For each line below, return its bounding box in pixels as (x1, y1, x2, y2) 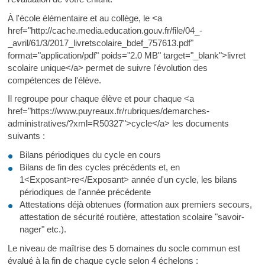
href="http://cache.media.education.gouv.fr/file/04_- (7, 25, 202, 35)
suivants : (7, 131, 45, 141)
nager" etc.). (19, 224, 66, 234)
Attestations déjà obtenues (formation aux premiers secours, (19, 199, 252, 209)
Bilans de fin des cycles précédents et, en (19, 161, 180, 172)
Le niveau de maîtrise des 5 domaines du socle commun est (7, 243, 240, 253)
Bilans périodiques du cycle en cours (19, 149, 161, 160)
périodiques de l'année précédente (19, 186, 151, 197)
